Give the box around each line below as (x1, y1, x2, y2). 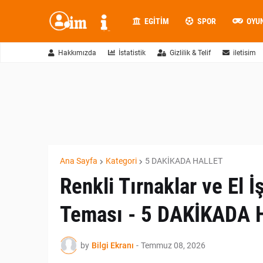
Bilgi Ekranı (92, 240, 134, 250)
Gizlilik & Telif (170, 49, 211, 57)
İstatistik (119, 49, 146, 57)
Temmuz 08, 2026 (141, 240, 205, 250)
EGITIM (144, 16, 169, 26)
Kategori (106, 156, 137, 166)
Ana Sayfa (60, 156, 97, 166)
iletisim (233, 49, 256, 57)
